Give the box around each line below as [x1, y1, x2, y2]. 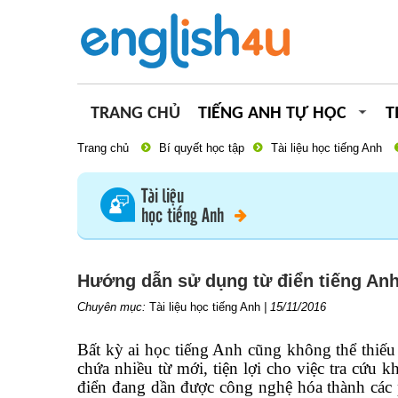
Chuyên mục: [77, 300, 149, 314]
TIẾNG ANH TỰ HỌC [198, 105, 346, 123]
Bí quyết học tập [159, 141, 244, 155]
